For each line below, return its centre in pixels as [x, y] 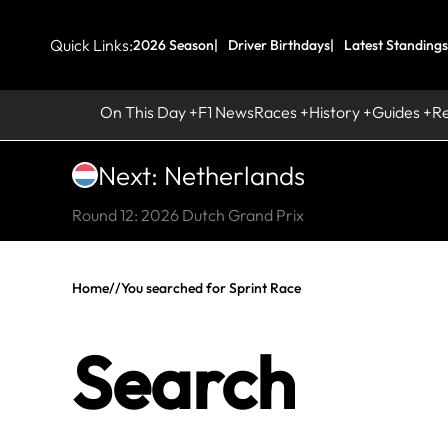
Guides [395, 112]
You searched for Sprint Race [211, 288]
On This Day [142, 112]
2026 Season [173, 45]
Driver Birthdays [279, 45]
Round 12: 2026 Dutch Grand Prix [188, 214]
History [334, 112]
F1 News [225, 112]
